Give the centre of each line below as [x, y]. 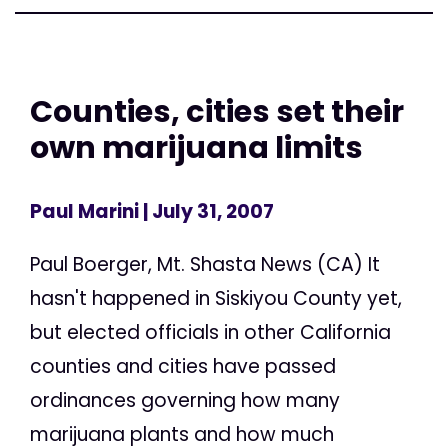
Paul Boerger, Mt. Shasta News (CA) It [205, 264]
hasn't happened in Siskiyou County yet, [216, 298]
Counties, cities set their [217, 112]
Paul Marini [84, 211]
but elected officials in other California [210, 332]
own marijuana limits [196, 148]
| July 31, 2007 [206, 211]
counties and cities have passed [183, 366]
